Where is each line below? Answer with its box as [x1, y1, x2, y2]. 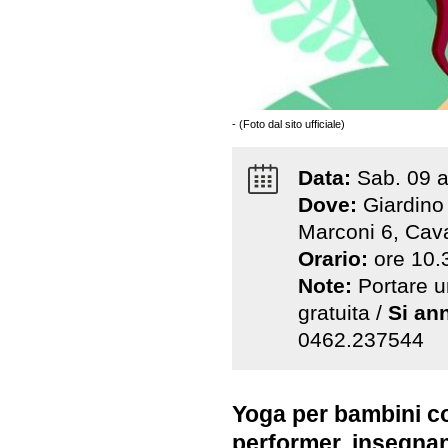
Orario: [297, 246, 374, 270]
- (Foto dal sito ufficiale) [232, 117, 345, 130]
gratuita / [297, 300, 388, 324]
